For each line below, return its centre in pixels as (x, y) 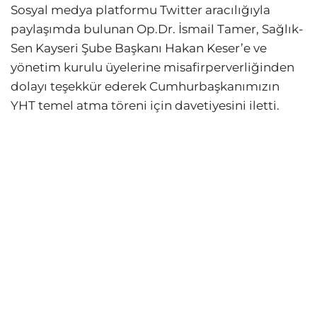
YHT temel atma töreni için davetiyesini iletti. (145, 105)
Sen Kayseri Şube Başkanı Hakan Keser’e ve (139, 48)
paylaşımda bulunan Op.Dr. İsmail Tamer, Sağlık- (157, 29)
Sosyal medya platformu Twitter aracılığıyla (140, 10)
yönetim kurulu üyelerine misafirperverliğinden (152, 67)
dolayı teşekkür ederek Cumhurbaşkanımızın (146, 86)
